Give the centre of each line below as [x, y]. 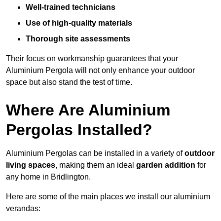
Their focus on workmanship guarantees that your [92, 59]
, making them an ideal [96, 165]
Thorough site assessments [78, 39]
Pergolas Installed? [79, 130]
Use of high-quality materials [79, 23]
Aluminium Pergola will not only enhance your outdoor [100, 71]
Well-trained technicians [71, 7]
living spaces [31, 165]
